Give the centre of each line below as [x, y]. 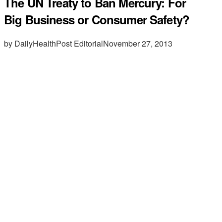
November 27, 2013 [138, 43]
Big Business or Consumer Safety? [97, 19]
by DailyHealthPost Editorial [54, 43]
